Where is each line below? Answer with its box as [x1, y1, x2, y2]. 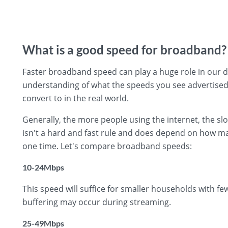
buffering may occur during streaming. [22, 196, 171, 208]
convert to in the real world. [22, 92, 129, 104]
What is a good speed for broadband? [22, 42, 226, 57]
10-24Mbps [22, 162, 64, 172]
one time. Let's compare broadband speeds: [22, 140, 192, 152]
